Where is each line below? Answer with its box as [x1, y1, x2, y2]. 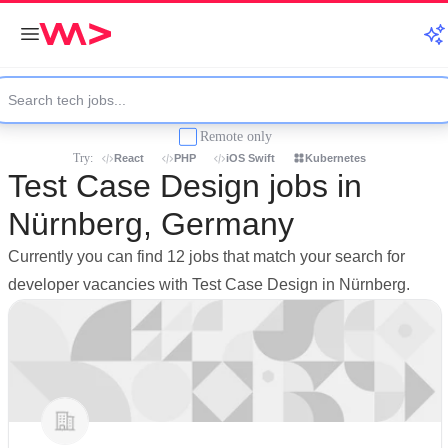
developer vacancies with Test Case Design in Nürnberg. [8, 276, 410, 293]
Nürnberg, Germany [8, 206, 294, 242]
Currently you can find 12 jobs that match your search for [8, 248, 405, 265]
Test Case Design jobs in [8, 168, 362, 204]
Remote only [200, 128, 272, 144]
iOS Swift [226, 152, 275, 164]
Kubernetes [305, 152, 366, 164]
